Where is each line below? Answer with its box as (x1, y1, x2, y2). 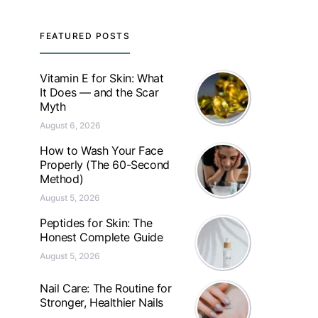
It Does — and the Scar (40, 85, 159, 99)
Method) (40, 172, 84, 186)
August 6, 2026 (40, 120, 101, 131)
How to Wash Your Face (40, 143, 163, 158)
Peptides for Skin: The (40, 216, 153, 230)
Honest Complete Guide (40, 230, 163, 244)
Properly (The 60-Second (40, 158, 170, 172)
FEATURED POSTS (40, 31, 130, 41)
